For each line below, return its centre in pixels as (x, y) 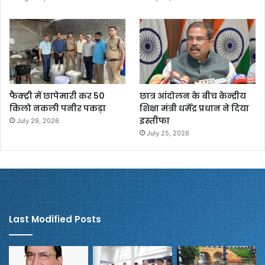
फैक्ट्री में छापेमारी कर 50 (57, 96)
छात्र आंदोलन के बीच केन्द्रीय (193, 96)
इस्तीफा (155, 121)
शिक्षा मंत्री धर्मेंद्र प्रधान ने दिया (195, 109)
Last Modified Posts (55, 219)
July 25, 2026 (168, 133)
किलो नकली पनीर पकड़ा (58, 109)
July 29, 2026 (38, 121)
